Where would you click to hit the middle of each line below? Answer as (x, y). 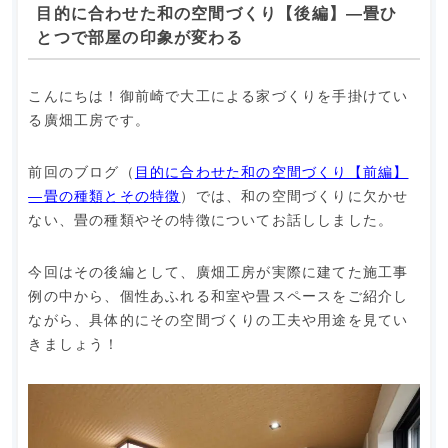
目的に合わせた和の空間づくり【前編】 (271, 172)
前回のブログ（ (81, 172)
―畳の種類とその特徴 (104, 196)
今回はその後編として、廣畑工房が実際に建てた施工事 (218, 272)
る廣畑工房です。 (89, 120)
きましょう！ (74, 344)
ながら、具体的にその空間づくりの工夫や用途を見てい (218, 320)
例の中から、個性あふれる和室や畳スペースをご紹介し (218, 296)
